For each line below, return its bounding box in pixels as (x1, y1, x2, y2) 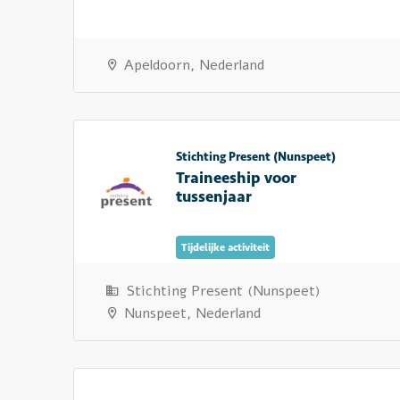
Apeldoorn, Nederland (120, 55, 264, 75)
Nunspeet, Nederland (120, 304, 261, 323)
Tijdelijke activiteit (181, 241, 270, 254)
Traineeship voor (176, 168, 296, 187)
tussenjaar (176, 187, 252, 206)
